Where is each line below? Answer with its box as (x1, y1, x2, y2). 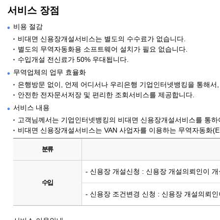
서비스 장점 (7, 5, 59, 16)
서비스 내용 (13, 104, 50, 111)
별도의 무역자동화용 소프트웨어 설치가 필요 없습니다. (18, 45, 188, 53)
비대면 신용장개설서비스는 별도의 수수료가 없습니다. (18, 35, 186, 43)
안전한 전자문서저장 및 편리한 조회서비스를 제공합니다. (18, 91, 194, 99)
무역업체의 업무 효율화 (13, 68, 86, 76)
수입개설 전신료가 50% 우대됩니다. (18, 55, 129, 63)
